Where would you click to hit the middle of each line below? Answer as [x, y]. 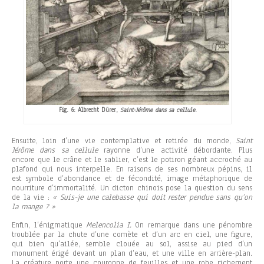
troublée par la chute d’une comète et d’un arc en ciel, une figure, [132, 234]
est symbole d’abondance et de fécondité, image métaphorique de [132, 178]
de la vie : [32, 197]
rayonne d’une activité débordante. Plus [175, 150]
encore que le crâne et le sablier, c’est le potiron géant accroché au [132, 159]
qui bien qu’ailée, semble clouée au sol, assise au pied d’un [132, 244]
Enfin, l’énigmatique [49, 225]
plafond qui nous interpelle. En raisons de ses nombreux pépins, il [132, 169]
